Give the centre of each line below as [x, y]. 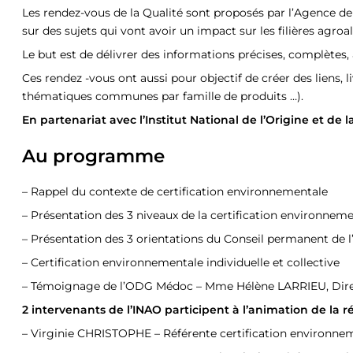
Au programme [93, 156]
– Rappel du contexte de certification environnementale [175, 192]
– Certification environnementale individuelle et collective [181, 263]
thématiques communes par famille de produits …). [163, 97]
